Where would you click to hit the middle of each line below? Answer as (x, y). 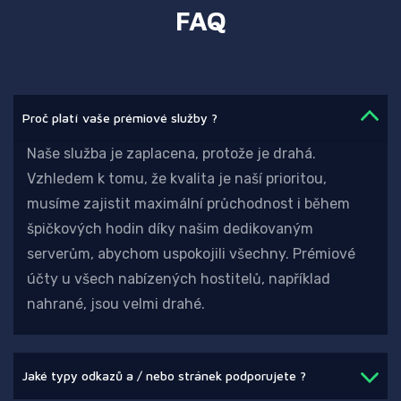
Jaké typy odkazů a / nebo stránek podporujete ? (164, 376)
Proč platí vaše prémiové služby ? (120, 118)
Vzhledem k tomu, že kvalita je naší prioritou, (177, 179)
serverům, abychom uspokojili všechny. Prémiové (191, 254)
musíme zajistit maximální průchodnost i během (188, 204)
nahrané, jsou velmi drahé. (116, 304)
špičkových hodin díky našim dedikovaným (170, 229)
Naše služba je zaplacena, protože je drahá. (171, 154)
